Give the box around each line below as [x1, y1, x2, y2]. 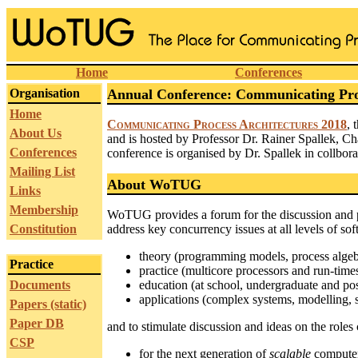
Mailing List [10, 165, 75, 178]
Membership [10, 203, 78, 217]
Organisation [10, 86, 80, 100]
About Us [10, 126, 62, 140]
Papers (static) [10, 297, 86, 311]
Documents [10, 278, 70, 292]
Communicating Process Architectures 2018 [107, 117, 347, 131]
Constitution [10, 222, 77, 236]
